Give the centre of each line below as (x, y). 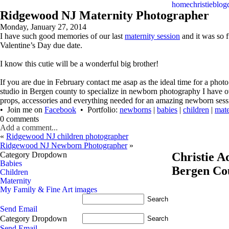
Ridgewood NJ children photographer (67, 136)
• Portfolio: (98, 110)
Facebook (60, 110)
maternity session (152, 36)
